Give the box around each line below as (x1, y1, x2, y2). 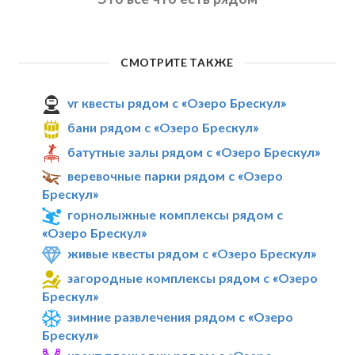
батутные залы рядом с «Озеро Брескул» (67, 143, 321, 159)
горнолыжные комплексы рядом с (67, 207, 284, 223)
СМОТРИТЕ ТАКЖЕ (120, 55, 234, 70)
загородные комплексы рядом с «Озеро (67, 269, 319, 285)
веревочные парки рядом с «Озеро (67, 168, 284, 184)
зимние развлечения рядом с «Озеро (67, 308, 294, 324)
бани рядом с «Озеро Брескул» (67, 119, 259, 135)
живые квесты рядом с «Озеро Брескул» (67, 246, 317, 261)
